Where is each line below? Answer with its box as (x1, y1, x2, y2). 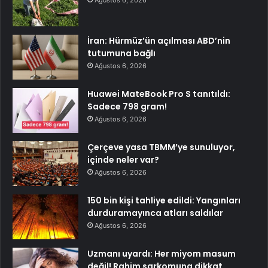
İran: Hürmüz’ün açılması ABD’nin (87, 34, 230, 47)
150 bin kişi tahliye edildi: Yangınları (87, 194, 240, 206)
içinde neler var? (87, 153, 159, 166)
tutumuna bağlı (87, 47, 156, 59)
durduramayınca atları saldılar (87, 206, 223, 219)
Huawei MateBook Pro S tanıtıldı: (87, 87, 230, 100)
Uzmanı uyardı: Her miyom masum (87, 247, 236, 260)
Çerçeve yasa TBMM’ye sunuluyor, (87, 141, 235, 153)
